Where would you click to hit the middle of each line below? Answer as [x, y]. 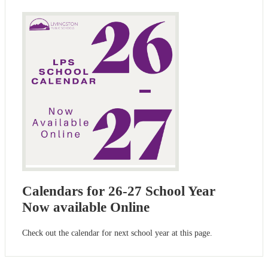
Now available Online [86, 207]
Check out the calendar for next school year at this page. [117, 233]
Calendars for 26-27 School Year [119, 191]
